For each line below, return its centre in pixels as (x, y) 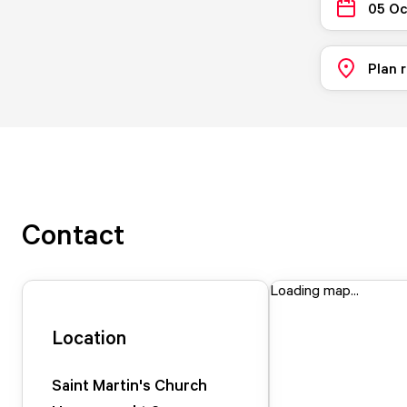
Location (89, 337)
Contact (73, 233)
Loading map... (314, 290)
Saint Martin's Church (129, 384)
